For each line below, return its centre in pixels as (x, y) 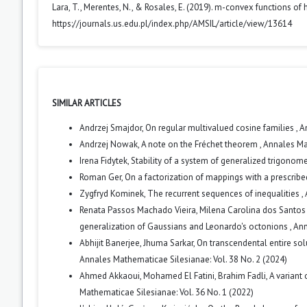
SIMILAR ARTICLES (87, 103)
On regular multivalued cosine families (221, 127)
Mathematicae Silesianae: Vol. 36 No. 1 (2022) (167, 292)
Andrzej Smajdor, (112, 127)
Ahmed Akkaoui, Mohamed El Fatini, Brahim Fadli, (174, 275)
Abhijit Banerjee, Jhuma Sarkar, (138, 243)
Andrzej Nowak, (110, 144)
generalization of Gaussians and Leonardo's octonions (185, 226)
